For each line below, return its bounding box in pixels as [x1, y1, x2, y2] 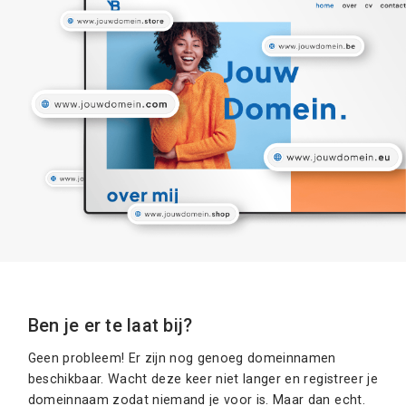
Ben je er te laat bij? [27, 314, 193, 336]
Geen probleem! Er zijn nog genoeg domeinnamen [27, 350, 336, 365]
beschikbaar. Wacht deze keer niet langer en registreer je [27, 371, 378, 386]
